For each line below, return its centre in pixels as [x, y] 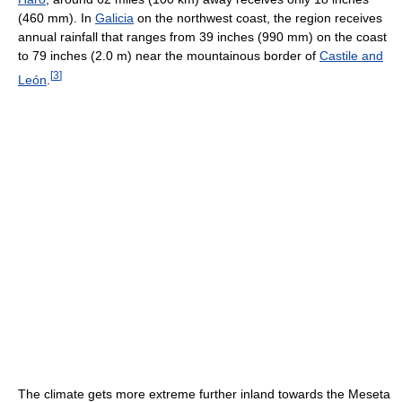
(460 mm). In [57, 17]
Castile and [351, 55]
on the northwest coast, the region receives [258, 17]
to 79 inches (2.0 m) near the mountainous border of [169, 55]
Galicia [114, 17]
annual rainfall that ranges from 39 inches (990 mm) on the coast [202, 36]
